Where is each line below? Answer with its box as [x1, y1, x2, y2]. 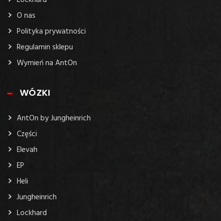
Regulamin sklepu [17, 41, 73, 54]
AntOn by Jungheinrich [17, 112, 91, 125]
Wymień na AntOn [17, 57, 77, 70]
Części [17, 128, 37, 141]
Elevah [17, 144, 37, 156]
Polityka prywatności [17, 26, 86, 38]
